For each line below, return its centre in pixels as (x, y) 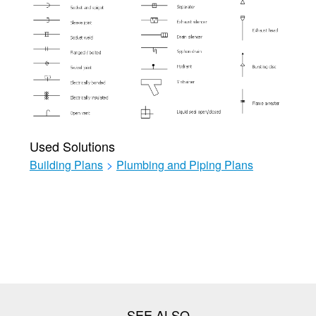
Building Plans (66, 164)
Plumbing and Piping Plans (184, 164)
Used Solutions (72, 146)
